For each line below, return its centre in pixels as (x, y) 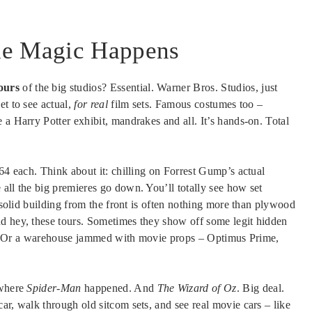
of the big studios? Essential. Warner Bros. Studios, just (148, 88)
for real (91, 104)
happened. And (119, 288)
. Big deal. (260, 288)
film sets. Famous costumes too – (185, 104)
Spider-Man (54, 288)
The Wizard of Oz (197, 288)
